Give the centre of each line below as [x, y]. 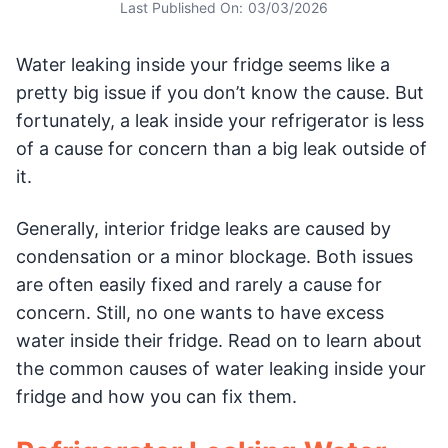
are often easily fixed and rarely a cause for [199, 284]
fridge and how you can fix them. [156, 396]
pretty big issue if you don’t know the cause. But [220, 92]
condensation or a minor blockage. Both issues [214, 256]
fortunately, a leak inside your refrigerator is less [220, 120]
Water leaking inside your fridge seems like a [203, 64]
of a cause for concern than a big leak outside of [221, 148]
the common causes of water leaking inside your [221, 368]
